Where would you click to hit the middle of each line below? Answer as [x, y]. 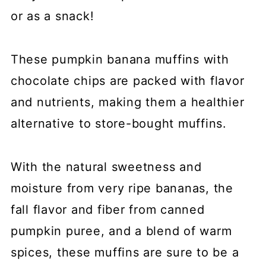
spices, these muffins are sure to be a [125, 252]
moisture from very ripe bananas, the [122, 188]
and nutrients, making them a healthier [127, 102]
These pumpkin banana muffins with [120, 59]
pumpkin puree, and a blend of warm [121, 231]
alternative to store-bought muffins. [118, 123]
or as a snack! [52, 16]
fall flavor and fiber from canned [107, 209]
